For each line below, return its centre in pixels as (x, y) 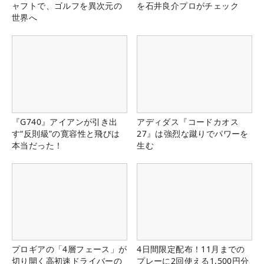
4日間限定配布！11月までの (191, 249)
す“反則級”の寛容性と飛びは (66, 133)
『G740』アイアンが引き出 (65, 121)
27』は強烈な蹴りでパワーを (193, 133)
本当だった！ (37, 145)
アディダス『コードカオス (188, 121)
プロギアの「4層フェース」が (70, 249)
